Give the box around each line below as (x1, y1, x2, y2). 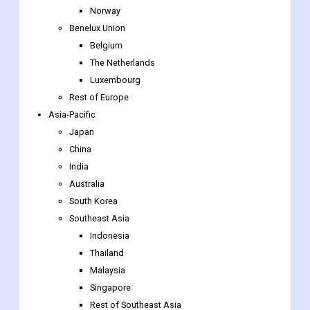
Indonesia (90, 230, 129, 241)
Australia (69, 179, 104, 190)
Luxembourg (90, 75, 140, 86)
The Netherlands (90, 57, 155, 69)
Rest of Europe (69, 92, 129, 103)
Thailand (90, 248, 124, 259)
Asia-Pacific (48, 109, 95, 120)
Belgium (90, 40, 122, 51)
